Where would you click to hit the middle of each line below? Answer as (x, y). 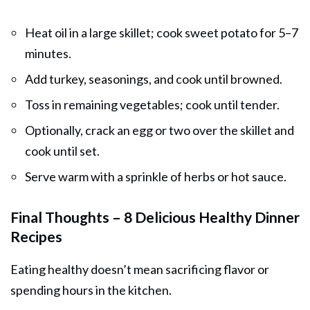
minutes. (48, 53)
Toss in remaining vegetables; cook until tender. (152, 104)
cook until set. (62, 151)
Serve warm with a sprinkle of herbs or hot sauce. (156, 176)
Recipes (36, 236)
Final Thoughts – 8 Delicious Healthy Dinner (155, 217)
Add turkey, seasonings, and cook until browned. (154, 79)
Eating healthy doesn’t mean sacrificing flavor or (140, 269)
